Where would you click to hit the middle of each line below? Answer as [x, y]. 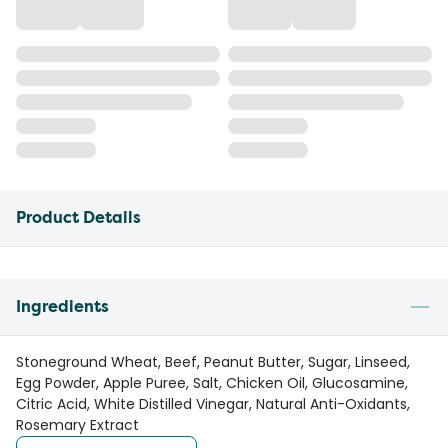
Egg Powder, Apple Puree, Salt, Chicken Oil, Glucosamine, [212, 383]
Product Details [78, 217]
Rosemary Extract [77, 425]
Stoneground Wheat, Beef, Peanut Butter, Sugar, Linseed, [213, 362]
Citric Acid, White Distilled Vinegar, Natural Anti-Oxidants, [213, 404]
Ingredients [62, 306]
